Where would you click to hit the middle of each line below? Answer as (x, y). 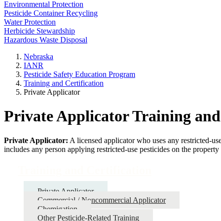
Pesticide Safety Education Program (79, 74)
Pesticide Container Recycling (51, 13)
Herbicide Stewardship (39, 31)
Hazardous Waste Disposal (46, 40)
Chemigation (57, 209)
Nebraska (38, 56)
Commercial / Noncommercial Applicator (102, 200)
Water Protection (30, 22)
